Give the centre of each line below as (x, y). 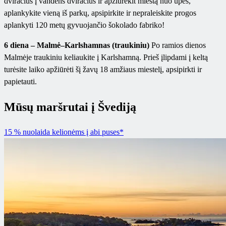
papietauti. (20, 81)
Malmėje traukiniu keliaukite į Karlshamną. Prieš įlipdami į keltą (106, 57)
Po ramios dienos (179, 45)
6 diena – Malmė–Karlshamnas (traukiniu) (77, 45)
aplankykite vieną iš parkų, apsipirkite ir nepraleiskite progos (100, 13)
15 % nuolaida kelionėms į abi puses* (64, 132)
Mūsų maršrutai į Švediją (70, 107)
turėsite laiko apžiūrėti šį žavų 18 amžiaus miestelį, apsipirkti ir (103, 69)
